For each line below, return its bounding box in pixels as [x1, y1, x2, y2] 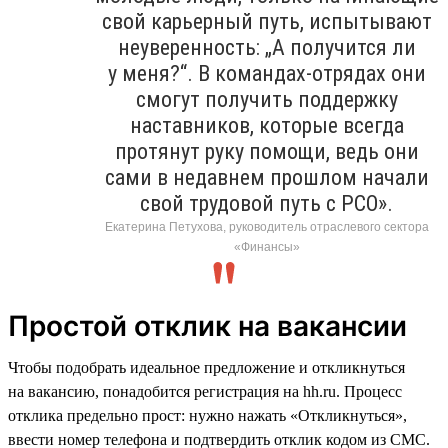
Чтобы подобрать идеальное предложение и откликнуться [8, 358, 405, 376]
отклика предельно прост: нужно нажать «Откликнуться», [8, 406, 407, 424]
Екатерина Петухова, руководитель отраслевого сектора [104, 219, 429, 234]
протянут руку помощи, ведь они [114, 138, 419, 164]
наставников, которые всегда [129, 112, 404, 138]
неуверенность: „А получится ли [117, 34, 416, 60]
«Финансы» [233, 239, 300, 254]
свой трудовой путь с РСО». [140, 190, 393, 216]
